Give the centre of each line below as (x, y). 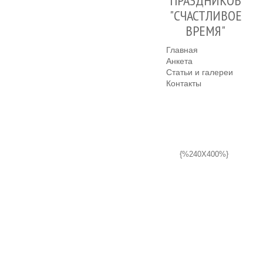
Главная (182, 50)
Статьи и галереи (200, 72)
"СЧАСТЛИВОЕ (205, 16)
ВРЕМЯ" (205, 31)
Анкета (179, 61)
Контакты (184, 83)
